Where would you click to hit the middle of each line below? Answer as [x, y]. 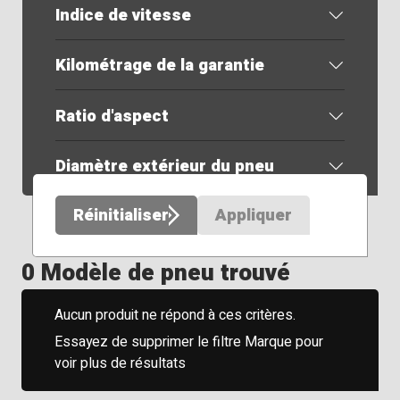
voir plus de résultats [120, 364]
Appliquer [254, 215]
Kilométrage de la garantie [159, 66]
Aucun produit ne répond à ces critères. [175, 316]
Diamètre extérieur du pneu [164, 166]
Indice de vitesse [123, 16]
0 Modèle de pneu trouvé [156, 272]
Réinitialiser [121, 215]
